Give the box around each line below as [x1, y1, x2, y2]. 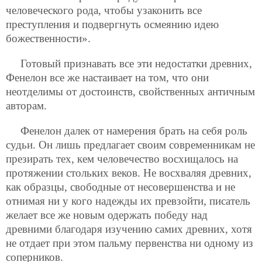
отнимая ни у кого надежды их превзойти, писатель [6, 195, 250, 208]
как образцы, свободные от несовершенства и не [6, 181, 235, 194]
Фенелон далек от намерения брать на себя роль [20, 125, 247, 137]
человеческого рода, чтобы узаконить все [6, 4, 202, 16]
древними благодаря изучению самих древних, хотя [6, 223, 252, 236]
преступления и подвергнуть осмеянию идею [6, 18, 219, 30]
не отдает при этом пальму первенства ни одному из [6, 237, 253, 250]
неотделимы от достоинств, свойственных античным [6, 85, 255, 98]
